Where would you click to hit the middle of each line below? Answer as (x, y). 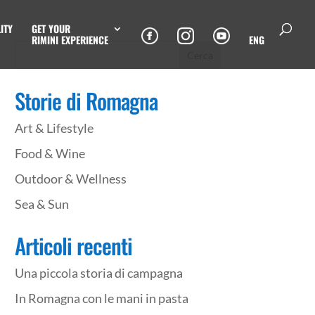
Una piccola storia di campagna (99, 273)
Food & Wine (50, 153)
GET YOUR (51, 28)
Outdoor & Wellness (71, 179)
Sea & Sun (42, 204)
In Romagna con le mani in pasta (102, 298)
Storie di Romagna (86, 101)
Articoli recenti (74, 245)
